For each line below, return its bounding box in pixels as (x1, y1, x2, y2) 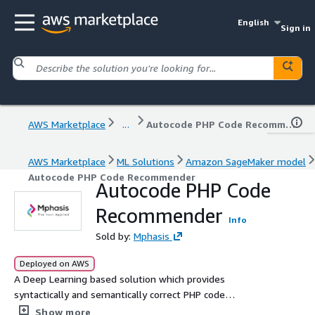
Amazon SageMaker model (186, 155, 306, 167)
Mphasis (134, 229, 169, 242)
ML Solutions (117, 155, 174, 167)
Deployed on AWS (20, 257, 89, 269)
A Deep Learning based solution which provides (14, 272, 225, 285)
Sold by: (96, 229, 134, 242)
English (238, 17, 270, 27)
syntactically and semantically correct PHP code (14, 288, 225, 300)
